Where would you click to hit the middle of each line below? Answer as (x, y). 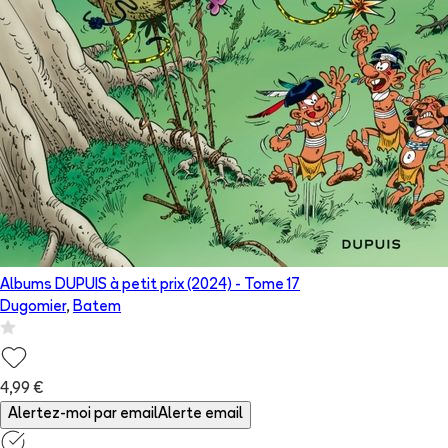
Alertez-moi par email (83, 415)
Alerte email (200, 415)
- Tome (259, 286)
